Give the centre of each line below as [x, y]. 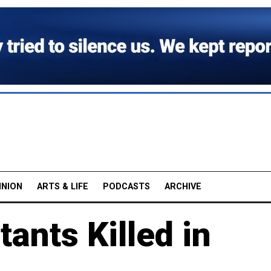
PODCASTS [126, 186]
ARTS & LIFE [63, 186]
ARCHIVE [183, 186]
